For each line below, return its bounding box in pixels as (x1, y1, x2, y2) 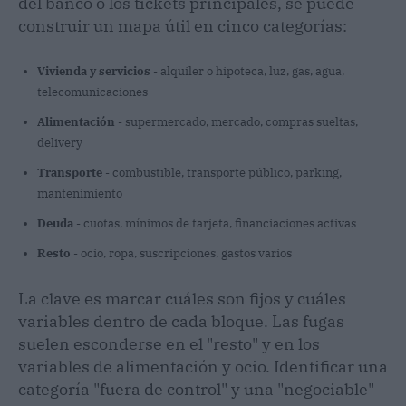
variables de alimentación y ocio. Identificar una (18, 355, 388, 377)
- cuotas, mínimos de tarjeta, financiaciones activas (73, 215, 356, 231)
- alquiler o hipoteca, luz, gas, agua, (150, 63, 344, 79)
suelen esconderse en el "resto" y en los (18, 333, 320, 354)
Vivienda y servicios (37, 63, 150, 79)
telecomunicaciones (37, 83, 148, 100)
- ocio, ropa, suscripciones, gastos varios (71, 245, 292, 261)
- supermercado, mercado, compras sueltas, (115, 113, 358, 130)
